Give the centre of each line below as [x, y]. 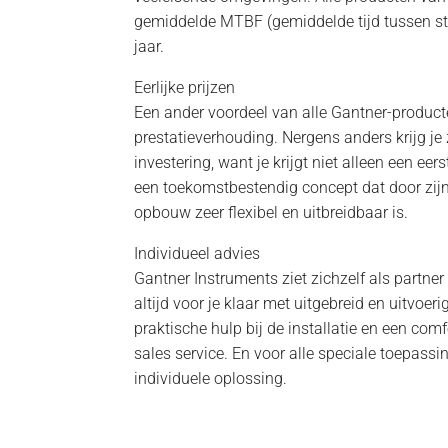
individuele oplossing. [211, 378]
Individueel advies [197, 253]
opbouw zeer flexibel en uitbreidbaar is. [271, 212]
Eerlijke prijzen [185, 87]
